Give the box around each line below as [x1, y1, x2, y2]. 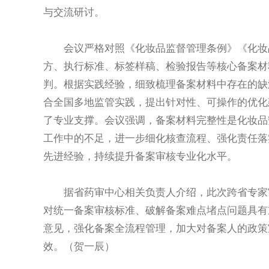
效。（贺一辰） [43, 241, 115, 252]
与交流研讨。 [43, 7, 104, 18]
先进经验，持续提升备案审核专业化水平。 [43, 151, 237, 162]
